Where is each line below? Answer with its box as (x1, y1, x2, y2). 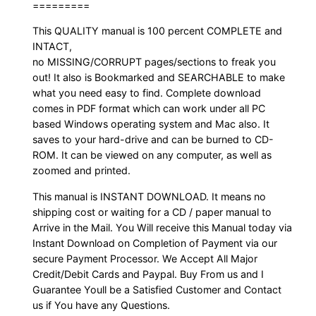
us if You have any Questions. (32, 298, 171, 311)
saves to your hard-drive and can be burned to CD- (32, 133, 274, 146)
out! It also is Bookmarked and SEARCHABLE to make (32, 71, 286, 84)
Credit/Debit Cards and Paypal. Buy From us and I (32, 267, 265, 280)
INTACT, (32, 40, 73, 53)
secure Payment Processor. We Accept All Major (32, 252, 258, 265)
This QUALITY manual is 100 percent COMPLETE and (32, 25, 283, 37)
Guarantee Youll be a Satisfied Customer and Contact (32, 283, 282, 296)
